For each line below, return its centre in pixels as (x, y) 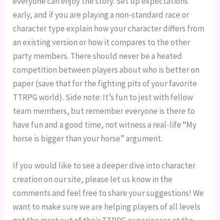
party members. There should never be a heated (98, 56)
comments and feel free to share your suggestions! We (109, 193)
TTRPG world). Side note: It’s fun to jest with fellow (103, 97)
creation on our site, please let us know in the (93, 179)
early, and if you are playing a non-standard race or (101, 14)
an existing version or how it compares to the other (102, 42)
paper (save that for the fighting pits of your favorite (105, 83)
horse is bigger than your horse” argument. (88, 138)
